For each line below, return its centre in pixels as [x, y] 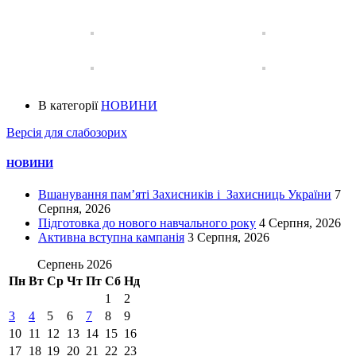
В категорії [70, 105]
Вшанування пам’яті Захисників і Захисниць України [185, 195]
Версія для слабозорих [67, 132]
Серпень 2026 [74, 265]
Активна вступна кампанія [111, 238]
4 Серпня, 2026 [300, 223]
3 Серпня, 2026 [228, 238]
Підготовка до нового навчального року [147, 223]
